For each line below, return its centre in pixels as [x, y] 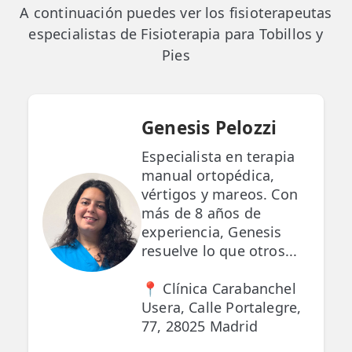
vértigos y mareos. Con [220, 194]
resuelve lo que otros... [220, 251]
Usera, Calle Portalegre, [222, 308]
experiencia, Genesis [212, 232]
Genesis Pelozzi [209, 128]
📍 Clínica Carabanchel [219, 289]
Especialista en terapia [218, 157]
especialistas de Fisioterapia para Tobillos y [176, 34]
